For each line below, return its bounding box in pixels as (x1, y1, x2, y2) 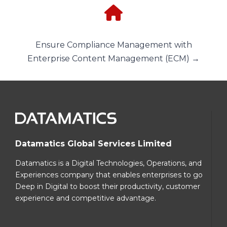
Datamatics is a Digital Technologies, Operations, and (15, 159, 202, 168)
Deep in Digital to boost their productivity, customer (15, 182, 200, 192)
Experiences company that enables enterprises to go (15, 170, 203, 180)
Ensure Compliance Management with (35, 40, 192, 50)
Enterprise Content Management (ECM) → (27, 53, 200, 63)
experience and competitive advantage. (15, 194, 156, 203)
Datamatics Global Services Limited (15, 138, 172, 148)
